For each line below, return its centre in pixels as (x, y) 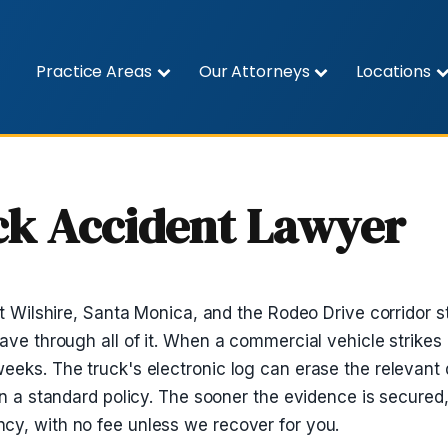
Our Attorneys (254, 71)
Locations (393, 71)
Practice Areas (94, 71)
